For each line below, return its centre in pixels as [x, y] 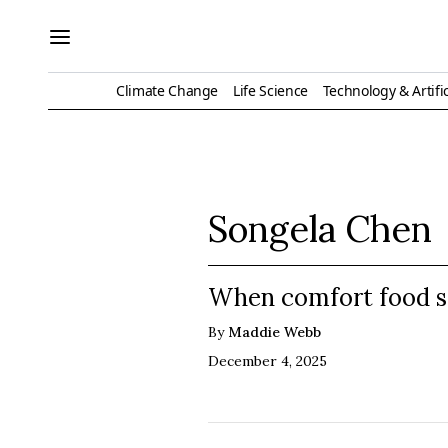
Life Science [270, 90]
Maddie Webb [274, 331]
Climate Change [167, 90]
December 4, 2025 [267, 360]
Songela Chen [320, 228]
